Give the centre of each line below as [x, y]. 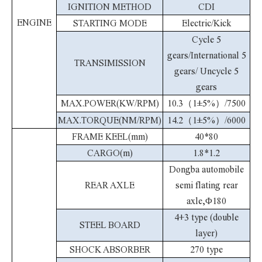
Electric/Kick [206, 23]
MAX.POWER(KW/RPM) [110, 103]
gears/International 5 [206, 55]
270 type [206, 249]
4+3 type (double [206, 217]
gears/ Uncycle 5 [206, 71]
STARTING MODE [110, 23]
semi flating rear [206, 185]
